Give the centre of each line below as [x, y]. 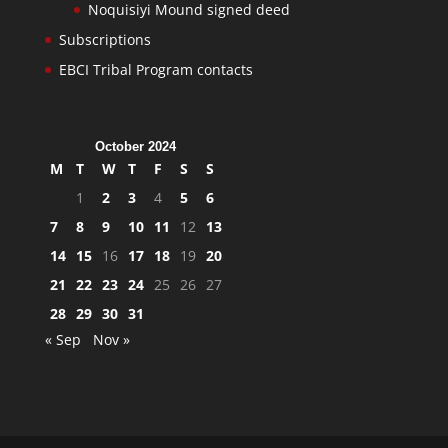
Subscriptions [104, 40]
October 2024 [136, 147]
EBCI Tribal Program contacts [155, 70]
